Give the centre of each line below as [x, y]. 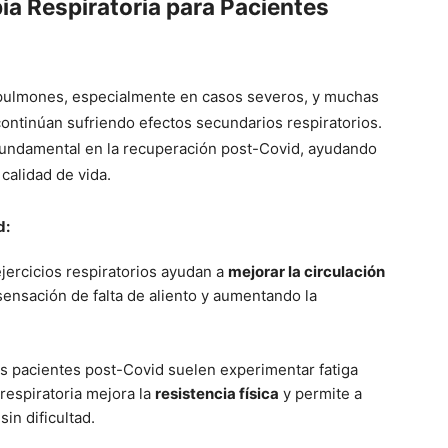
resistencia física [217, 394]
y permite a [320, 394]
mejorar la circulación [306, 272]
